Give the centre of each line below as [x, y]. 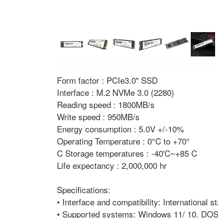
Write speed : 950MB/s [98, 117]
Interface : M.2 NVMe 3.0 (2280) [116, 92]
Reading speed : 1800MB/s [106, 104]
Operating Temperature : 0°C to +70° [123, 141]
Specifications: [84, 190]
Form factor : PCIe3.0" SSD [107, 80]
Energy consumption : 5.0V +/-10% [120, 129]
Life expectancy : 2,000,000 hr [112, 165]
